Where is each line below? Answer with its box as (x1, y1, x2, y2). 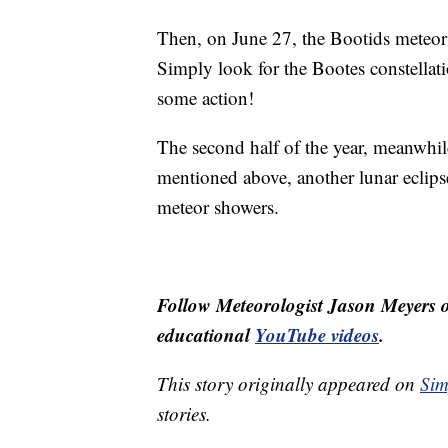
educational (157, 321, 255, 349)
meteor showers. (157, 194, 279, 220)
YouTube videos (255, 321, 379, 349)
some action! (157, 85, 254, 111)
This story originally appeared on (157, 371, 420, 397)
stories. (157, 401, 211, 427)
